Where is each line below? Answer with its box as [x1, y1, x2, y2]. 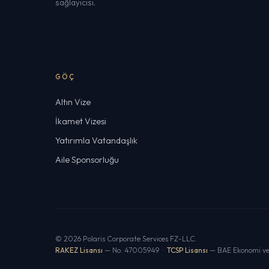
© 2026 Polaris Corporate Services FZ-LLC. [55, 234, 197, 243]
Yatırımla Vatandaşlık [55, 135, 138, 146]
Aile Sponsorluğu [55, 154, 119, 165]
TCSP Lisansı [167, 246, 208, 255]
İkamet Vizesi [55, 116, 106, 127]
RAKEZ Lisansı [55, 246, 103, 255]
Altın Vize [55, 97, 91, 107]
